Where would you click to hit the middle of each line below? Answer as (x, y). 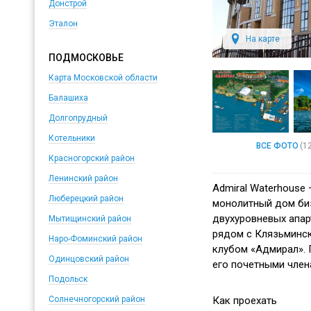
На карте (262, 39)
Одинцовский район (89, 259)
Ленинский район (83, 178)
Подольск (68, 279)
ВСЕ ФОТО (277, 145)
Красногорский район (91, 158)
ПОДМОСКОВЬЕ (86, 58)
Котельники (72, 138)
